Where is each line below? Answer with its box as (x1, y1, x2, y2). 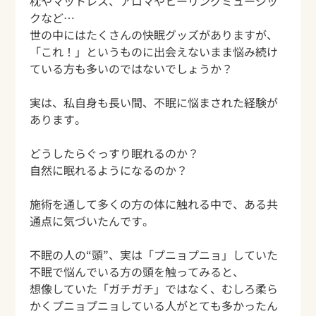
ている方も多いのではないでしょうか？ (30, 60, 233, 78)
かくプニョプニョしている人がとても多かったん (30, 297, 279, 315)
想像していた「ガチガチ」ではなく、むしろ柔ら (30, 280, 279, 298)
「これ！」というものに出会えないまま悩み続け (30, 43, 279, 61)
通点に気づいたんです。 (30, 212, 154, 230)
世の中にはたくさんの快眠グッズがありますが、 (30, 26, 279, 44)
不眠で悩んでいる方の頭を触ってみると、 (30, 263, 245, 281)
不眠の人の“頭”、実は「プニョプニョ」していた (30, 246, 279, 264)
